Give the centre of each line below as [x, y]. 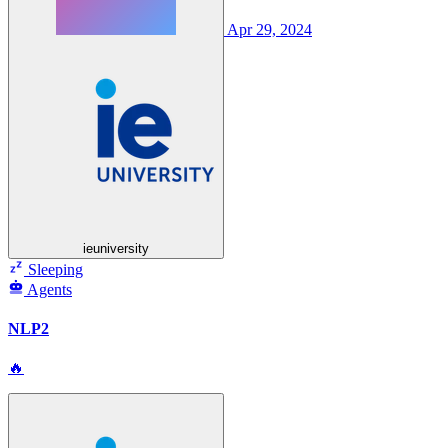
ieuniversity [116, 248]
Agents [49, 289]
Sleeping [53, 269]
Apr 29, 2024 [269, 29]
